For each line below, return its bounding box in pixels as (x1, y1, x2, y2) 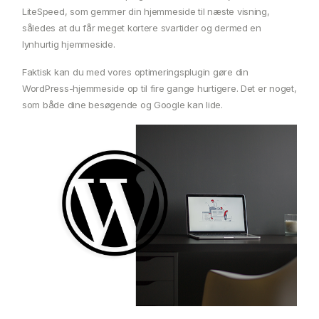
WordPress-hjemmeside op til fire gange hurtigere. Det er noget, (22, 82, 297, 94)
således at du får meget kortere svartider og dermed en (22, 21, 261, 33)
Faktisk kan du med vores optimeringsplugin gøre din (22, 66, 249, 78)
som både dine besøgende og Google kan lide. (22, 98, 223, 110)
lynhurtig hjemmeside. (22, 38, 115, 50)
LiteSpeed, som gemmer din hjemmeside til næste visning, (22, 5, 270, 17)
